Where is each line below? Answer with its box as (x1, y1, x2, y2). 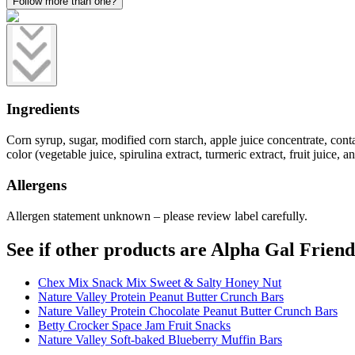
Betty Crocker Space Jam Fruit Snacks (38, 319, 231, 333)
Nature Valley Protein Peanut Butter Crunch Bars (38, 290, 284, 304)
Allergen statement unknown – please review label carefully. (6, 208, 307, 223)
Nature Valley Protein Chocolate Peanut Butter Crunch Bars (38, 304, 338, 319)
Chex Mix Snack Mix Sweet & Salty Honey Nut (38, 276, 281, 290)
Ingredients (6, 101, 79, 118)
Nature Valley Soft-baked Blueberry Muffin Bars (38, 333, 282, 347)
